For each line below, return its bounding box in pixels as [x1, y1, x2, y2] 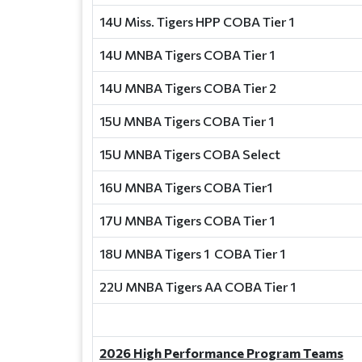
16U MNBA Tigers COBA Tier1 [99, 179, 272, 195]
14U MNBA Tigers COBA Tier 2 [99, 80, 276, 95]
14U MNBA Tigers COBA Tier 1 [99, 47, 275, 62]
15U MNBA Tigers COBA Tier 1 [99, 113, 274, 128]
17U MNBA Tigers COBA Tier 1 [99, 213, 275, 228]
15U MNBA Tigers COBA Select [99, 146, 280, 162]
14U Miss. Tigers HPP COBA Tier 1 [99, 14, 294, 29]
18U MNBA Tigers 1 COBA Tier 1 [99, 246, 285, 261]
